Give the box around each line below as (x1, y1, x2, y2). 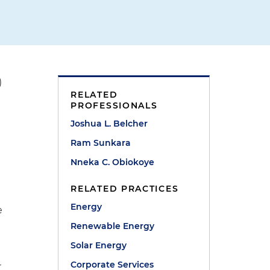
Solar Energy (71, 240, 127, 251)
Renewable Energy (71, 221, 155, 231)
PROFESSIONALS (71, 100, 158, 111)
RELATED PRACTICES (71, 183, 179, 194)
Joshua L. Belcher (71, 118, 148, 129)
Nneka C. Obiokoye (71, 157, 155, 168)
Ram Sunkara (71, 137, 131, 148)
